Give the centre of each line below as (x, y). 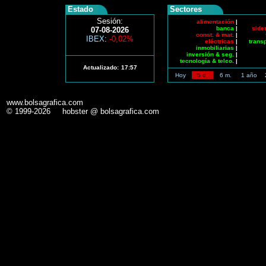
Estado (79, 9)
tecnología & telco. (207, 61)
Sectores (185, 9)
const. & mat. (215, 35)
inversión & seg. (210, 54)
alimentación (215, 22)
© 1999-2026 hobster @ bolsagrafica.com (83, 111)
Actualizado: (101, 67)
